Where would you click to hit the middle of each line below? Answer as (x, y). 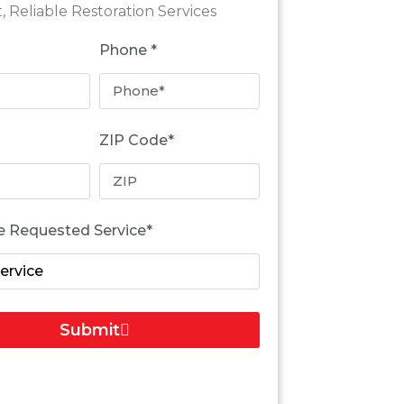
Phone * (128, 50)
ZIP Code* (136, 140)
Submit (89, 330)
